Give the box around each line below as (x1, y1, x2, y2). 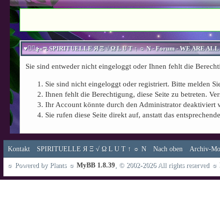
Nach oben (153, 145, 183, 153)
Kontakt (8, 145, 30, 153)
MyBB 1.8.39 (77, 162, 115, 169)
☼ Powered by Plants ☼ (6, 162, 77, 169)
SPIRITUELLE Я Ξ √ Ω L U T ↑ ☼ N (37, 145, 146, 153)
